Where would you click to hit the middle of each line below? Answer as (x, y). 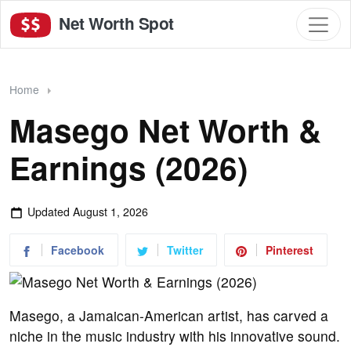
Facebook (78, 250)
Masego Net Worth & (165, 130)
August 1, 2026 (110, 212)
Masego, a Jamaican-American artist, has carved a (169, 316)
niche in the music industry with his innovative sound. (175, 336)
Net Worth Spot (114, 23)
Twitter (185, 250)
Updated (50, 212)
